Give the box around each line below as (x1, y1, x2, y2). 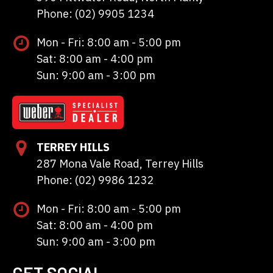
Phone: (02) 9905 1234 (37, 6, 154, 21)
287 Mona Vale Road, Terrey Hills (37, 156, 204, 171)
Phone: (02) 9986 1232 (37, 172, 154, 187)
